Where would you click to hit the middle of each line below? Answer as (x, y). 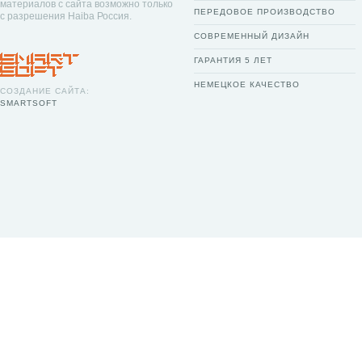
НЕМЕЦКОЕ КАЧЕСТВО (247, 84)
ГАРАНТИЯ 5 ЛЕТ (233, 60)
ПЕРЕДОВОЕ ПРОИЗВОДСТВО (265, 12)
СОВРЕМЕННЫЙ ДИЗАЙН (252, 36)
